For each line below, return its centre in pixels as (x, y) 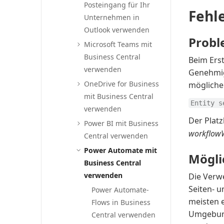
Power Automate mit (121, 150)
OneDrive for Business (122, 84)
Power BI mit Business (121, 123)
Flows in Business (121, 202)
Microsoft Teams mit (118, 44)
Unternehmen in (112, 17)
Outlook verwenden (117, 30)
